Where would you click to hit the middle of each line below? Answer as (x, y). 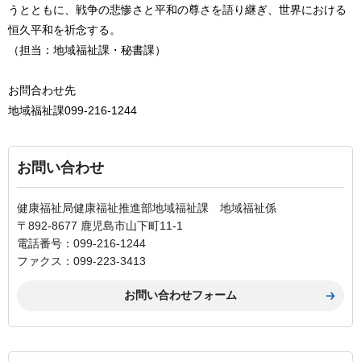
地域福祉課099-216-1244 (73, 110)
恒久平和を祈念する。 (64, 29)
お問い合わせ (60, 167)
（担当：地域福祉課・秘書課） (87, 50)
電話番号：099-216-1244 (81, 243)
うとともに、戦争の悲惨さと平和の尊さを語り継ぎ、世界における (177, 9)
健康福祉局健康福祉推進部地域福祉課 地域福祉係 (147, 207)
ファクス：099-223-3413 (81, 261)
